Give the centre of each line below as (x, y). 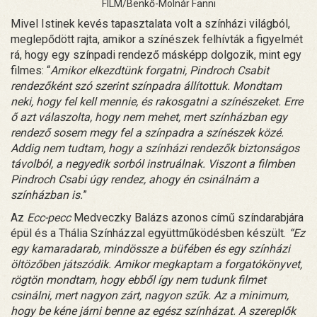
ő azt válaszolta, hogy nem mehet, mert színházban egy (149, 117)
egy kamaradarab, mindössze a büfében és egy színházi (150, 248)
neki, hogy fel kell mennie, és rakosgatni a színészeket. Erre (157, 101)
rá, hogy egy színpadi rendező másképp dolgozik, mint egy (156, 54)
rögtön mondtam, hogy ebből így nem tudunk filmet (138, 279)
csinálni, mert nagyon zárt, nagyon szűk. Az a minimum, (150, 295)
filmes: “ (30, 70)
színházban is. (47, 195)
